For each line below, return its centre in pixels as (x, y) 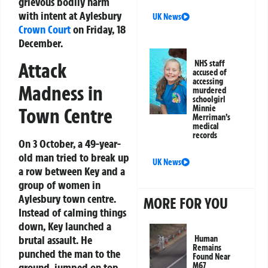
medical (206, 127)
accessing (208, 82)
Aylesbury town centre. (67, 198)
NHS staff (210, 64)
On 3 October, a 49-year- (70, 143)
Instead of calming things (72, 212)
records (205, 135)
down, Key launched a (65, 226)
